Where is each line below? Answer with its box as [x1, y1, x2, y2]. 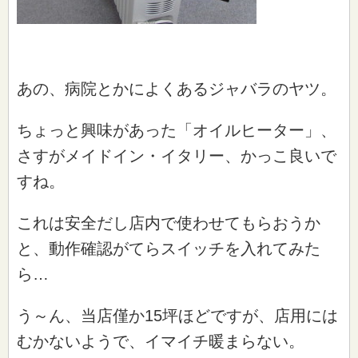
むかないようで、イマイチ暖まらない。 [17, 332, 304, 350]
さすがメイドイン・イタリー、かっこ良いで [17, 146, 336, 165]
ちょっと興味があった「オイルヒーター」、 [17, 121, 336, 139]
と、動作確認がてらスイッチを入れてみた [17, 239, 320, 257]
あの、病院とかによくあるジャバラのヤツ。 [17, 79, 336, 97]
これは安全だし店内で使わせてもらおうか [17, 213, 320, 232]
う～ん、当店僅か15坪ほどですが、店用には [17, 306, 338, 324]
